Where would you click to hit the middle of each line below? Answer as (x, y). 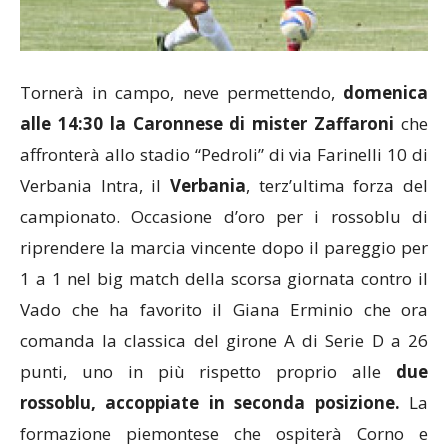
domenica (385, 92)
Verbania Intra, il (95, 185)
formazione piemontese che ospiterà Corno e (224, 433)
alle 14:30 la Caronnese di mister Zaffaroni (207, 123)
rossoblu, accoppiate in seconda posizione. (210, 402)
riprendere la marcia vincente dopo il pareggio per (224, 247)
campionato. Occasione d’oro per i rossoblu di (224, 216)
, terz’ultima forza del (337, 185)
